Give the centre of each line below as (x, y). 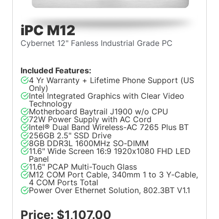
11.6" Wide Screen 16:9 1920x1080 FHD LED (109, 151)
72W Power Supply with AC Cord (90, 119)
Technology (50, 103)
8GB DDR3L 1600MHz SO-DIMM (88, 143)
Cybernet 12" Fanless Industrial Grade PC (97, 43)
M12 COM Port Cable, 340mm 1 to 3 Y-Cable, (113, 175)
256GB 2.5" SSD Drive (70, 135)
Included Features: (56, 70)
